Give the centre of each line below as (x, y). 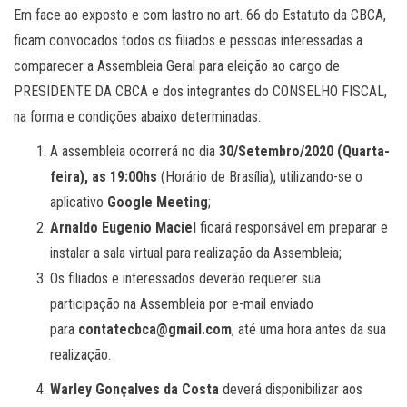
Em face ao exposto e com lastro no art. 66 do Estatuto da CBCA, (200, 15)
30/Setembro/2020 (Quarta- (304, 151)
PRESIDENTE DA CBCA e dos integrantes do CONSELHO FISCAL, (200, 91)
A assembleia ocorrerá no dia (134, 151)
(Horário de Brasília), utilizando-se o (260, 176)
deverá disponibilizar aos (291, 389)
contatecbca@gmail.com (155, 329)
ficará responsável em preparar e (292, 227)
